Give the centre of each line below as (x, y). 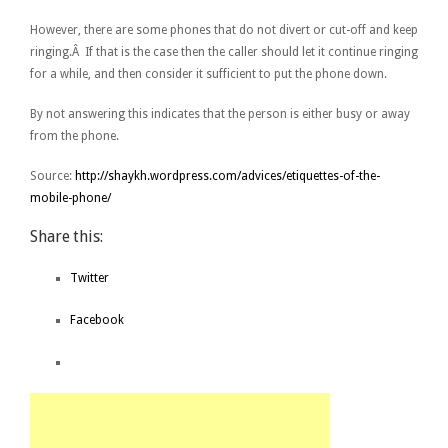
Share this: (66, 236)
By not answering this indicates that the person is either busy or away (220, 113)
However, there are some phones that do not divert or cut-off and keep (224, 29)
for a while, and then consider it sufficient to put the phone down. (208, 73)
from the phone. (74, 135)
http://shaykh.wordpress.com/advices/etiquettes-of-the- (227, 175)
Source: (52, 175)
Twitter (89, 277)
